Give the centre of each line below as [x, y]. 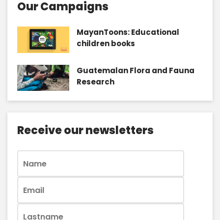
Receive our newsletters [85, 131]
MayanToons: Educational [128, 32]
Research [95, 82]
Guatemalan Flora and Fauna [135, 70]
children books [106, 43]
